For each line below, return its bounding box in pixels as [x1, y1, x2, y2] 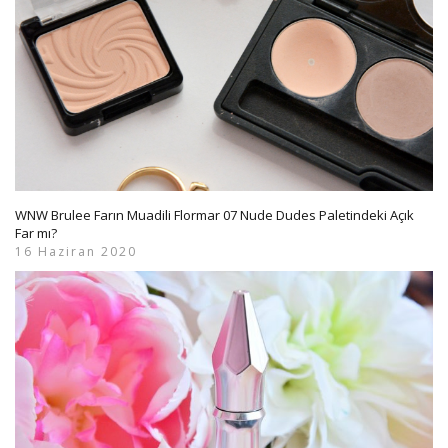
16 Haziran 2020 [15, 243, 137, 261]
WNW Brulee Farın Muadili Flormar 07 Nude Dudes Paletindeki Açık [15, 206, 414, 225]
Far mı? [15, 224, 57, 243]
